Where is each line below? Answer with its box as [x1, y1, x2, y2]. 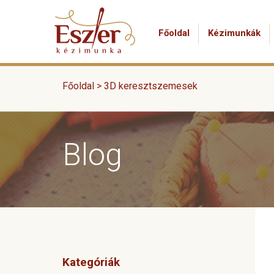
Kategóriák [62, 255, 120, 269]
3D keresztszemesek [104, 80, 198, 92]
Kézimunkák [208, 28, 261, 39]
